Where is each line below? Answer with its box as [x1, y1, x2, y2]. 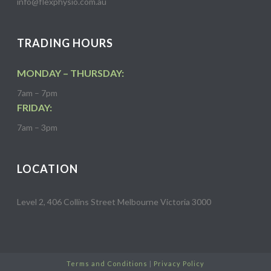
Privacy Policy [154, 260, 204, 267]
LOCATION [17, 162, 79, 175]
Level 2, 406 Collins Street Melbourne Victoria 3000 [17, 197, 212, 207]
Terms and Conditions [67, 260, 148, 267]
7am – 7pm [17, 88, 58, 98]
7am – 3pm [17, 122, 58, 132]
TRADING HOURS [17, 36, 114, 50]
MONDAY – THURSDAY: [17, 67, 125, 79]
